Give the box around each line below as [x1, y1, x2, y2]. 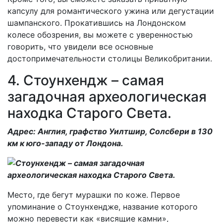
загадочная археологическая [7, 88, 207, 105]
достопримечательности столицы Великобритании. [7, 53, 212, 63]
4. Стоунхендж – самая [7, 71, 164, 89]
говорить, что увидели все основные [7, 41, 153, 52]
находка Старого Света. [7, 104, 171, 121]
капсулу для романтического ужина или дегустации [7, 5, 214, 16]
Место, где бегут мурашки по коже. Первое [7, 189, 180, 200]
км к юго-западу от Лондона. [7, 138, 123, 148]
